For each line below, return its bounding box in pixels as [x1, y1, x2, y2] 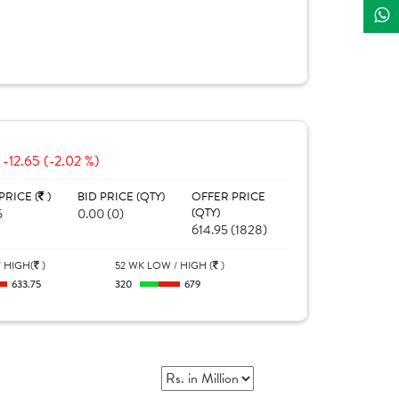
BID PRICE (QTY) [77, 188, 165, 206]
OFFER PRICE [191, 188, 265, 206]
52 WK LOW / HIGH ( [115, 257, 214, 273]
